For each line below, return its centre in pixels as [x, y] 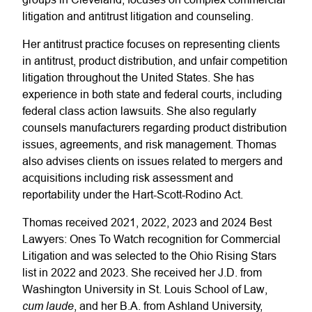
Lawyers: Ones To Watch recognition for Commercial [151, 239]
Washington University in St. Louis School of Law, [145, 289]
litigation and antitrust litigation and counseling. [138, 16]
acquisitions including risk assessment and [128, 178]
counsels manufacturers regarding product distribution [155, 127]
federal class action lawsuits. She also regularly [139, 111]
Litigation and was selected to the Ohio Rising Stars [149, 256]
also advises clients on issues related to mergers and [153, 161]
